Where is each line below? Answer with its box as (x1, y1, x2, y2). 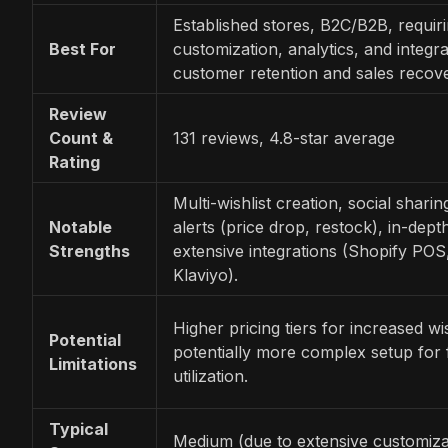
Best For (49, 38, 116, 59)
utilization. (173, 365, 248, 386)
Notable (49, 216, 112, 237)
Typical (49, 418, 108, 439)
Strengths (49, 240, 130, 261)
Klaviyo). (173, 264, 238, 285)
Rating (49, 151, 100, 172)
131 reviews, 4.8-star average (173, 127, 395, 148)
